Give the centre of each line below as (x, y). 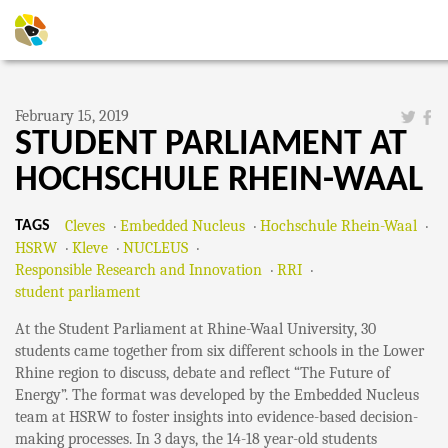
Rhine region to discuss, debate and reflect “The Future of (202, 373)
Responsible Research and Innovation (138, 270)
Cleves (85, 226)
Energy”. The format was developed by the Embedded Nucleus (217, 395)
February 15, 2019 (72, 116)
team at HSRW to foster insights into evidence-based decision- (216, 417)
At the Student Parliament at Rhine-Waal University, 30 (195, 329)
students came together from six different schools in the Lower (219, 351)
